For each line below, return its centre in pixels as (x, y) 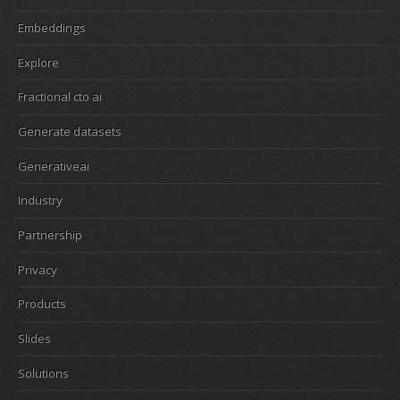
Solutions (43, 373)
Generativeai (54, 166)
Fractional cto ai (60, 97)
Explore (38, 62)
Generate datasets (70, 132)
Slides (34, 339)
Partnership (50, 235)
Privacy (37, 269)
